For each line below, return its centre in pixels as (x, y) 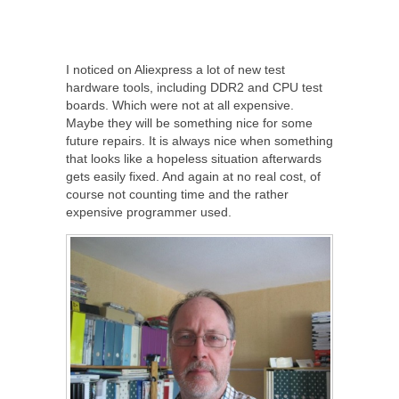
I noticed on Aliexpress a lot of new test (175, 69)
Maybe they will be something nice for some (189, 122)
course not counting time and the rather (177, 194)
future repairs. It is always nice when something (199, 140)
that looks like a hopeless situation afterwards (194, 158)
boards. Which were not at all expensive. (180, 105)
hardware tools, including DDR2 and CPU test (194, 87)
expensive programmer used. (149, 212)
